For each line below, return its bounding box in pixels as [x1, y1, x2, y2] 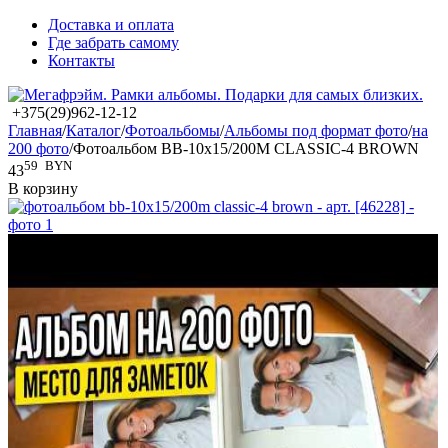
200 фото [8, 140, 69, 157]
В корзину [8, 180, 78, 198]
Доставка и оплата [48, 16, 174, 33]
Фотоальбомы [125, 122, 220, 139]
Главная [8, 122, 62, 139]
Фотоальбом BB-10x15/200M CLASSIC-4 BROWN [73, 140, 419, 157]
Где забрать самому [48, 34, 179, 51]
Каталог [66, 122, 121, 139]
